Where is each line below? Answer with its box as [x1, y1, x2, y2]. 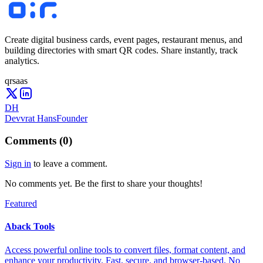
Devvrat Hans [5, 113, 56, 123]
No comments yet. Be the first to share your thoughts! [5, 178, 203, 189]
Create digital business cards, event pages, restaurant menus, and [5, 34, 242, 45]
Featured [5, 198, 37, 209]
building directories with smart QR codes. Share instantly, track [5, 45, 238, 55]
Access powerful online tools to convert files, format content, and [5, 244, 245, 255]
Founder [56, 113, 87, 123]
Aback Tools [5, 221, 55, 232]
